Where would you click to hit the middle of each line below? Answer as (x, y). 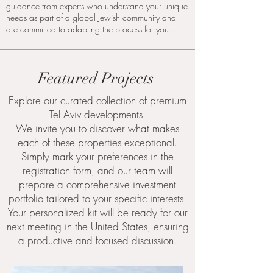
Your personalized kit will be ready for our (97, 212)
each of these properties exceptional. (97, 142)
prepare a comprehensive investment (97, 184)
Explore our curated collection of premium (97, 100)
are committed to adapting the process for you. (89, 29)
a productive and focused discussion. (97, 240)
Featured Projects (97, 79)
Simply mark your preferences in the (97, 156)
